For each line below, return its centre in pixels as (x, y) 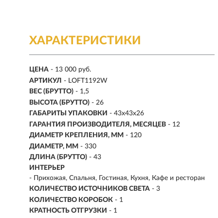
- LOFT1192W (86, 81)
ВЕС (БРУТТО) (51, 92)
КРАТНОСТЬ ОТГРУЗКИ (68, 211)
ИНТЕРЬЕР (47, 168)
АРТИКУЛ (45, 81)
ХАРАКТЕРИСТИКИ (85, 41)
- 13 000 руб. (71, 70)
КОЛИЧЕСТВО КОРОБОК (71, 200)
